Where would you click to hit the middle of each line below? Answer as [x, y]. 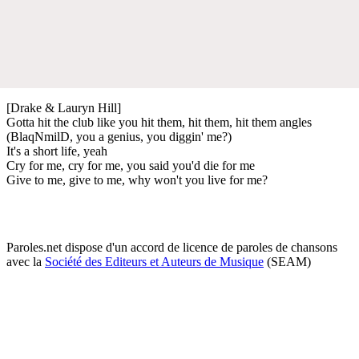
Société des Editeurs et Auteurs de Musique [154, 261]
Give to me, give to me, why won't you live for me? [137, 179]
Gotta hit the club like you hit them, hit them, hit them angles [159, 122]
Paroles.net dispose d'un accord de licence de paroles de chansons [172, 247]
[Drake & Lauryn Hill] [64, 107]
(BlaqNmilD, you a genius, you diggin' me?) [119, 136]
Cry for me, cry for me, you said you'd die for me [131, 165]
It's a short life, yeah [57, 151]
